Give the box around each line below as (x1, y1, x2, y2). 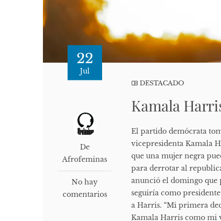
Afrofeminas (62, 154, 108, 164)
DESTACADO (140, 78, 184, 87)
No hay (72, 177, 98, 186)
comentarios (62, 189, 107, 199)
